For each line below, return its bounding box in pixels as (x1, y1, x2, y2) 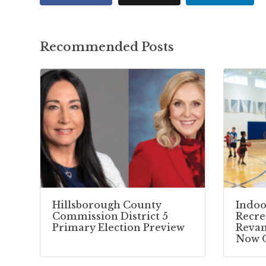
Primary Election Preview (52, 221, 185, 233)
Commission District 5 (52, 210, 168, 222)
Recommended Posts (40, 39, 174, 54)
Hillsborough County (52, 198, 161, 211)
